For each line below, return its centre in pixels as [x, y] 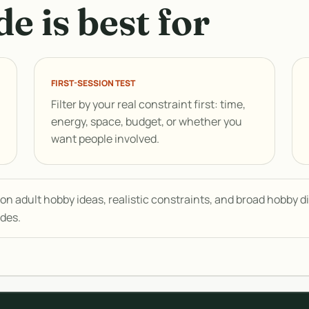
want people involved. [105, 139]
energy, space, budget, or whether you [146, 121]
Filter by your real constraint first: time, [148, 104]
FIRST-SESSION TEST [93, 83]
